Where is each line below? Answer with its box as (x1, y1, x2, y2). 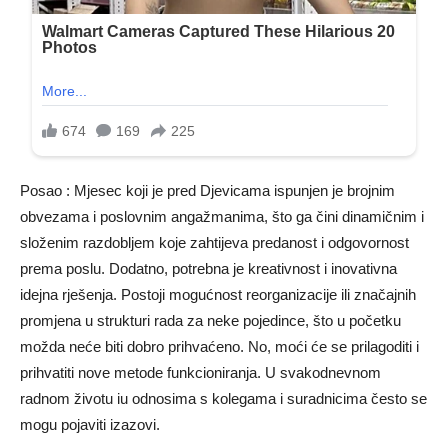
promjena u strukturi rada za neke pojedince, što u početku (20, 312, 401, 330)
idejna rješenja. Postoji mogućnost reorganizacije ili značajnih (20, 286, 416, 304)
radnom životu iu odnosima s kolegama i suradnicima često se (20, 390, 427, 408)
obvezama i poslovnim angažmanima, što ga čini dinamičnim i (20, 208, 424, 226)
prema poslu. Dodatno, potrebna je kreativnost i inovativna (20, 260, 397, 278)
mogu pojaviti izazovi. (20, 416, 160, 434)
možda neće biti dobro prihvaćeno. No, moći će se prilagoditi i (20, 338, 419, 356)
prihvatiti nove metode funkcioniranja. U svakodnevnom (20, 364, 381, 382)
